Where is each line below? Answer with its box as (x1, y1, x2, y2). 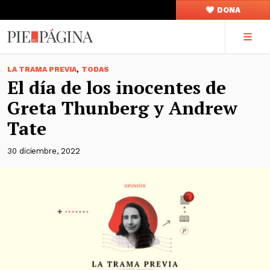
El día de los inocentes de (7, 75, 226, 99)
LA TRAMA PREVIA (7, 65, 77, 74)
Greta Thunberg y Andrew (7, 96, 237, 120)
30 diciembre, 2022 (7, 146, 80, 155)
